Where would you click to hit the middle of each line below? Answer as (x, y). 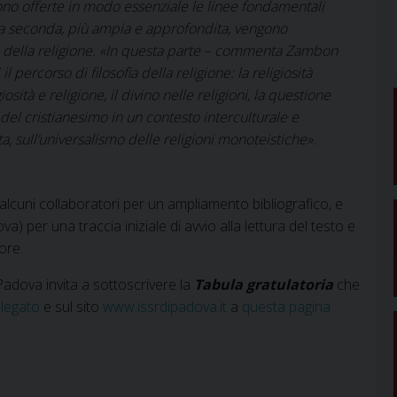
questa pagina (286, 306)
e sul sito (71, 306)
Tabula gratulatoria (264, 284)
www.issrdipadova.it (165, 306)
